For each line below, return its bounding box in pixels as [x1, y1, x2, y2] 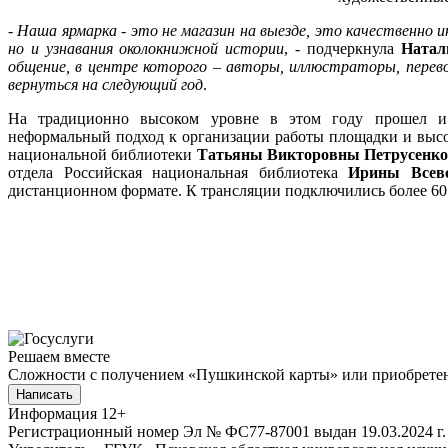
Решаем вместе [8, 347, 110, 365]
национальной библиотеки [8, 145, 197, 163]
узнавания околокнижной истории [38, 39, 285, 57]
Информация [8, 404, 97, 422]
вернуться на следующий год [8, 75, 203, 93]
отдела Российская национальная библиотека [8, 163, 349, 181]
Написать [16, 386, 73, 402]
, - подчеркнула [284, 39, 401, 57]
